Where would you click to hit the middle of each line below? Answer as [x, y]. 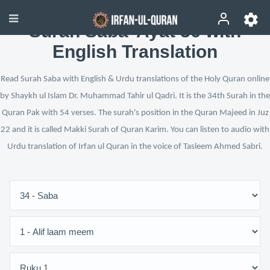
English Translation [135, 52]
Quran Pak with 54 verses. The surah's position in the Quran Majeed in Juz [135, 113]
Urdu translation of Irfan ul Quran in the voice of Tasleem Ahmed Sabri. [135, 147]
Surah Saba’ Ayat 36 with [135, 31]
